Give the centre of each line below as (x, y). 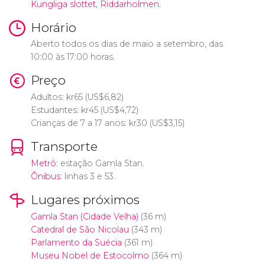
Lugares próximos (85, 199)
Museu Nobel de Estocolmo (90, 255)
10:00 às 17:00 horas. (72, 57)
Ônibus (45, 176)
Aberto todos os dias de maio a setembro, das (127, 44)
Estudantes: (56, 110)
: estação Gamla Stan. (100, 163)
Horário (53, 27)
